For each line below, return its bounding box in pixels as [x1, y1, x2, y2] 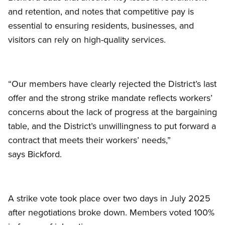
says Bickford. [8, 148, 62, 161]
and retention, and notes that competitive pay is [8, 5, 194, 18]
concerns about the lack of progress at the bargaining [8, 105, 217, 119]
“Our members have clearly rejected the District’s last [8, 77, 216, 90]
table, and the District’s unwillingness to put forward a [8, 120, 216, 133]
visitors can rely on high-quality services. [8, 33, 166, 46]
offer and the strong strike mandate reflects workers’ [8, 91, 212, 104]
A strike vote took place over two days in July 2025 [8, 192, 210, 205]
